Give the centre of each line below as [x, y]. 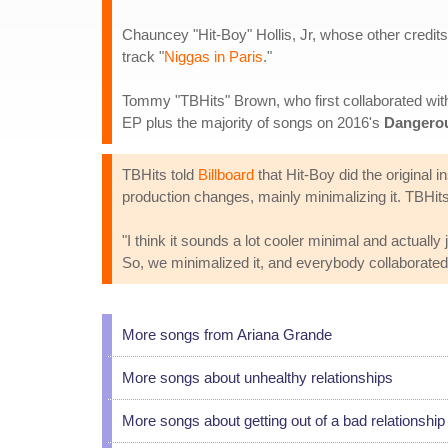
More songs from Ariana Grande [227, 334]
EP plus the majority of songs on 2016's [253, 122]
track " [143, 56]
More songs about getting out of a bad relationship [283, 420]
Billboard [226, 174]
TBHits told [160, 174]
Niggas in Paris [213, 56]
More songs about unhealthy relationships [257, 377]
